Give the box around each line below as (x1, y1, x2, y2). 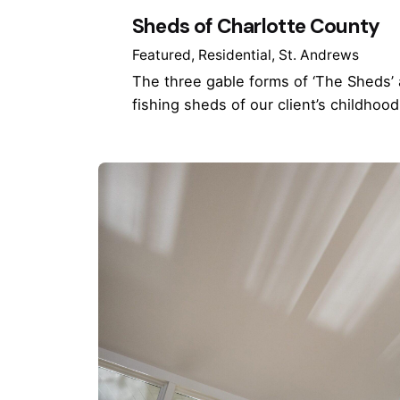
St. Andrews (278, 46, 359, 63)
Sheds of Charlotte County (131, 12, 380, 40)
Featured (131, 46, 191, 63)
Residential (197, 46, 271, 63)
